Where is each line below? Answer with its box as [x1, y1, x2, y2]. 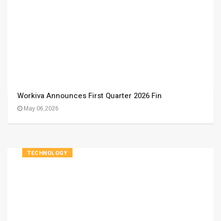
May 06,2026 [22, 105, 59, 112]
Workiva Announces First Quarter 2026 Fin [17, 90, 162, 101]
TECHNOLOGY [27, 149, 68, 157]
